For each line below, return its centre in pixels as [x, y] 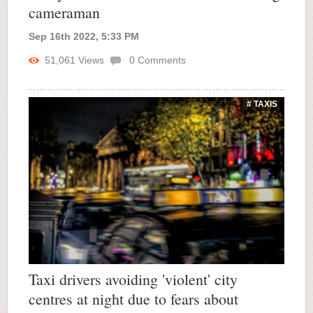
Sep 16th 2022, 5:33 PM [84, 37]
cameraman [64, 13]
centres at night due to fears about [133, 298]
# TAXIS [262, 104]
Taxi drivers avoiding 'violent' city [133, 279]
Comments [160, 60]
